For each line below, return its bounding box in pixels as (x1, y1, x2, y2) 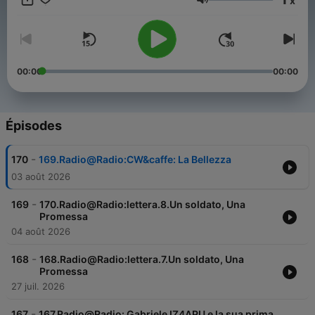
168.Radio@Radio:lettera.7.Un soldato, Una (39, 253, 244, 266)
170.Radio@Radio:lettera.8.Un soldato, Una (39, 198, 245, 211)
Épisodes (6, 118, 62, 134)
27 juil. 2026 (11, 281, 65, 292)
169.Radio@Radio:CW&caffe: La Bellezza (39, 153, 231, 166)
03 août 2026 (11, 171, 70, 183)
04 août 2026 (11, 226, 70, 238)
